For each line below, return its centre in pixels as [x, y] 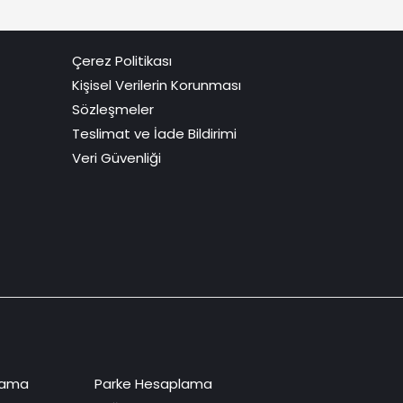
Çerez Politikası [121, 61]
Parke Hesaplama [153, 384]
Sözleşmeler [112, 110]
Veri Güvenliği [116, 158]
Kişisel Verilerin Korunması [156, 85]
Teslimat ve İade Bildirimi [154, 134]
